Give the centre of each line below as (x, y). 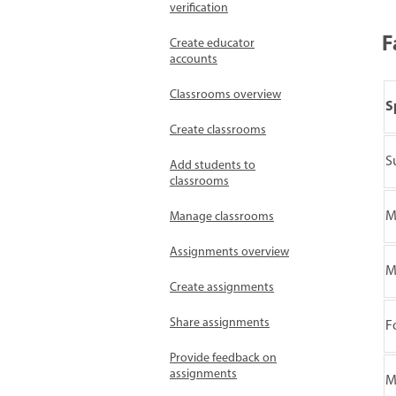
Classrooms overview (225, 95)
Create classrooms (218, 130)
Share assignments (220, 323)
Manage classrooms (222, 217)
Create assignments (222, 288)
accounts (194, 60)
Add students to (213, 166)
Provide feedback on (223, 358)
